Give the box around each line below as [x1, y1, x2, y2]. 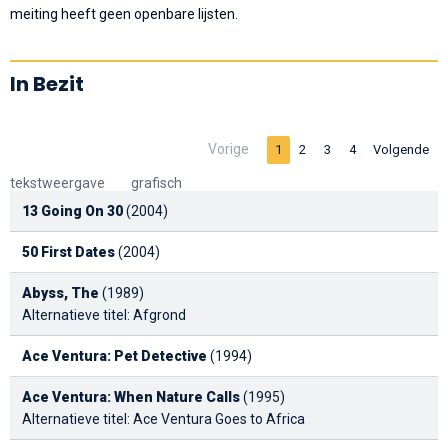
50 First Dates [22, 243, 115, 260]
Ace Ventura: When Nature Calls [22, 388, 240, 405]
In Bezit [10, 69, 84, 98]
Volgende [373, 142, 430, 158]
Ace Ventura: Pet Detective [22, 347, 207, 364]
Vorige [208, 141, 250, 158]
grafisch [131, 174, 182, 191]
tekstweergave [10, 174, 105, 191]
